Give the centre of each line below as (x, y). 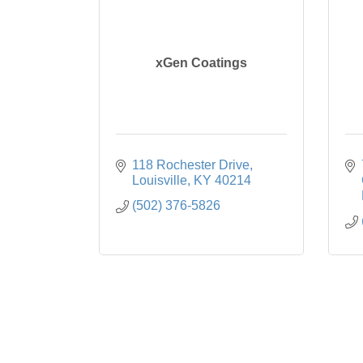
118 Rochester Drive (191, 165)
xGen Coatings (201, 63)
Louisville (160, 181)
